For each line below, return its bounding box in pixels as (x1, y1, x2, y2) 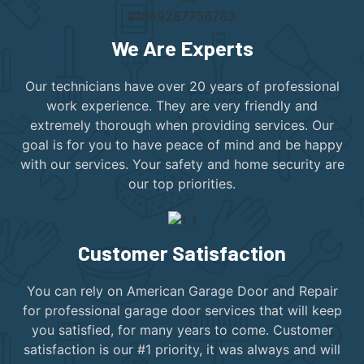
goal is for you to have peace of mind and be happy (21, 136, 343, 153)
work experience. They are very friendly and (46, 97, 318, 114)
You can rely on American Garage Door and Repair (26, 282, 338, 299)
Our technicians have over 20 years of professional (24, 77, 340, 94)
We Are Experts (110, 34, 253, 60)
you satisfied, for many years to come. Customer (31, 321, 333, 338)
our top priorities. (128, 175, 236, 192)
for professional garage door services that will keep (22, 301, 342, 318)
